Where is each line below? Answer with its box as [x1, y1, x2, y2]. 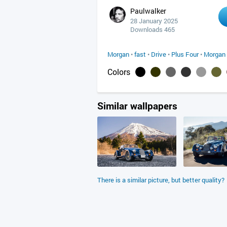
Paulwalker [130, 6, 166, 16]
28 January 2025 [130, 16, 178, 25]
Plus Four [171, 50, 199, 59]
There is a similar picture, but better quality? [97, 175, 224, 184]
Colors [107, 66, 130, 77]
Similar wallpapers [97, 99, 177, 112]
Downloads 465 [130, 25, 175, 34]
